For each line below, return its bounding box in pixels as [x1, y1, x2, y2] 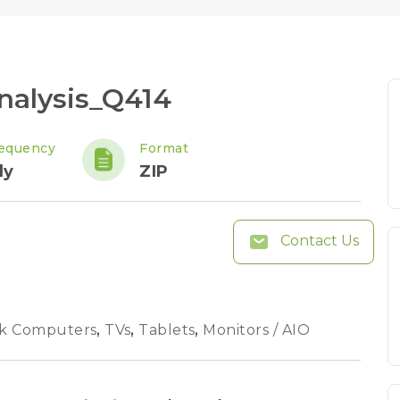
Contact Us [277, 232, 359, 250]
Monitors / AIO [203, 321, 310, 338]
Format [139, 140, 188, 156]
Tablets [138, 321, 199, 338]
